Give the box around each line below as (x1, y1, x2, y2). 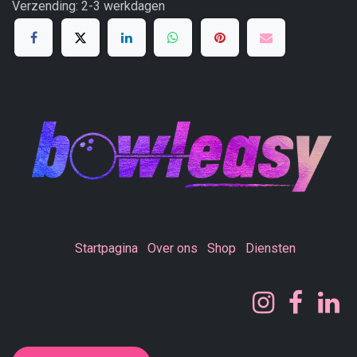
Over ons (147, 241, 198, 257)
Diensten (245, 241, 296, 257)
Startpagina (74, 241, 138, 257)
